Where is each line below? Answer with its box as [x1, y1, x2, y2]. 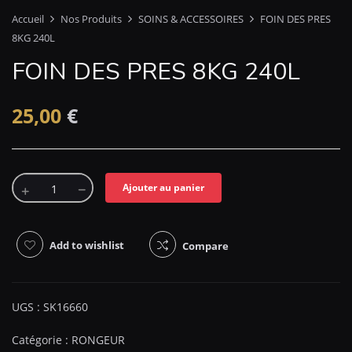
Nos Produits [60, 11, 122, 26]
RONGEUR [71, 332, 125, 347]
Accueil [12, 11, 44, 26]
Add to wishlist [49, 237, 124, 252]
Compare [182, 238, 229, 253]
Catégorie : [12, 332, 71, 347]
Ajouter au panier [123, 180, 204, 194]
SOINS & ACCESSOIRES [138, 11, 244, 26]
